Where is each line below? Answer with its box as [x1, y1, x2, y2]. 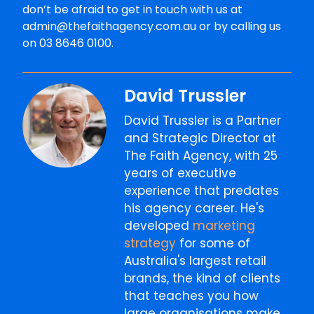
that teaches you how [124, 287, 259, 305]
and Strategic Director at [124, 130, 277, 147]
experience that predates [124, 182, 280, 200]
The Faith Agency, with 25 [124, 147, 278, 165]
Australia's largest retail [124, 252, 267, 270]
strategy [124, 235, 177, 252]
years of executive [124, 165, 237, 182]
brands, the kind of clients [124, 270, 281, 287]
